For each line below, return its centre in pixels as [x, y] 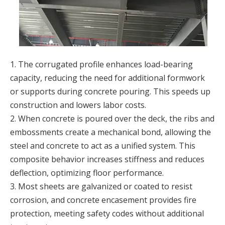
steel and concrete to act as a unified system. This [103, 146]
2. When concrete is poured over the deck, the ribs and [112, 119]
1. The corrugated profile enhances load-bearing [101, 64]
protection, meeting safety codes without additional [107, 213]
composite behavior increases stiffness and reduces [107, 159]
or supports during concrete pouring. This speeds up [110, 91]
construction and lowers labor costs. [78, 105]
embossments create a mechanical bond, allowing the [110, 132]
